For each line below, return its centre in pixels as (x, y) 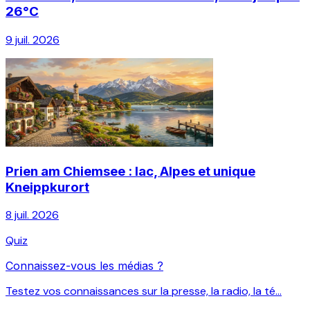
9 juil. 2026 (33, 39)
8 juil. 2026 (32, 215)
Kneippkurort (47, 187)
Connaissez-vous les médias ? (84, 266)
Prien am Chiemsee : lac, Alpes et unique (130, 171)
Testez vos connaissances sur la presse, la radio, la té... (144, 291)
